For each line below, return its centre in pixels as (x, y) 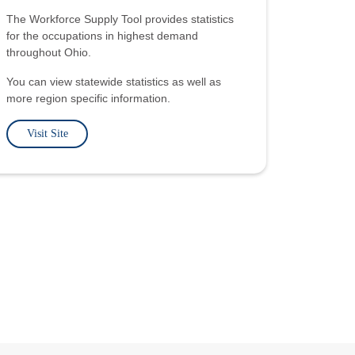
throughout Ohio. (49, 52)
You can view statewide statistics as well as (114, 81)
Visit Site (47, 133)
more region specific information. (89, 98)
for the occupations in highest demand (103, 35)
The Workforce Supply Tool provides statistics (120, 19)
